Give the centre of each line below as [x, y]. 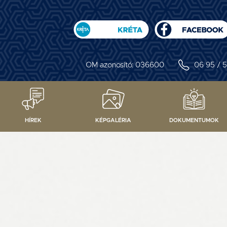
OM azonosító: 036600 [126, 65]
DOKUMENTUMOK [194, 120]
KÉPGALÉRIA [113, 120]
